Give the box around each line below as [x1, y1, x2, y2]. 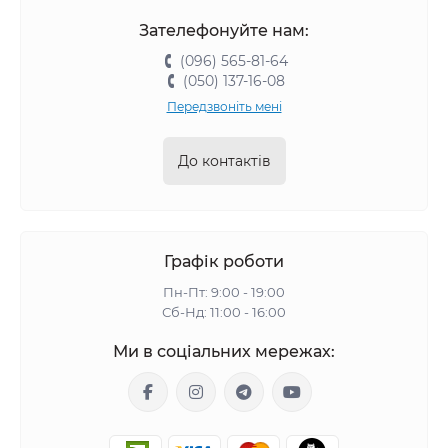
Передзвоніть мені [166, 99, 282, 114]
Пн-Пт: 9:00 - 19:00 [163, 284, 285, 300]
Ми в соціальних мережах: [113, 342, 335, 361]
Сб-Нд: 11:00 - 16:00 [162, 304, 286, 320]
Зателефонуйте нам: [139, 21, 309, 40]
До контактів [177, 152, 271, 170]
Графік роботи [164, 252, 284, 271]
